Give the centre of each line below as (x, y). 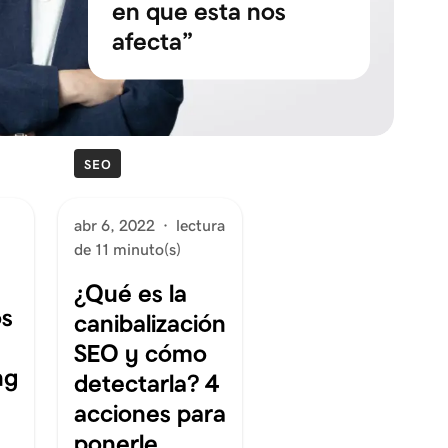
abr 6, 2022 (114, 225)
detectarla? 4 (146, 382)
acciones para (149, 412)
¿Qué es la (130, 292)
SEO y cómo (140, 352)
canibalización (149, 322)
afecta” (152, 40)
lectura (200, 225)
